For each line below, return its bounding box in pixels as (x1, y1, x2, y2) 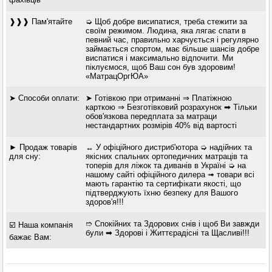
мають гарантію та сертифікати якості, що (85, 178, 241, 188)
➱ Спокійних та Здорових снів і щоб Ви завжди (85, 219, 259, 228)
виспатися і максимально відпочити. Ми (85, 53, 233, 63)
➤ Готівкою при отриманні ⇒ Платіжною (85, 93, 232, 103)
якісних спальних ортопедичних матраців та (85, 151, 248, 161)
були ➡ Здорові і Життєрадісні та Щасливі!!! (85, 228, 250, 237)
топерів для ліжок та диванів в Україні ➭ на (85, 160, 246, 170)
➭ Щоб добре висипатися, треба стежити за (85, 16, 247, 26)
